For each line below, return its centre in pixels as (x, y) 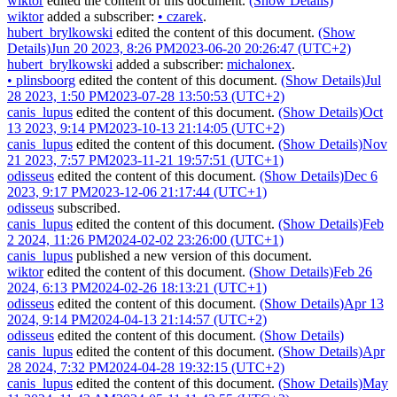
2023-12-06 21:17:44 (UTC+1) (179, 191)
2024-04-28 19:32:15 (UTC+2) (197, 367)
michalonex (259, 64)
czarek (183, 16)
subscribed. (87, 207)
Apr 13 (364, 303)
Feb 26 (353, 271)
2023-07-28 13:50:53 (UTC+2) (197, 96)
